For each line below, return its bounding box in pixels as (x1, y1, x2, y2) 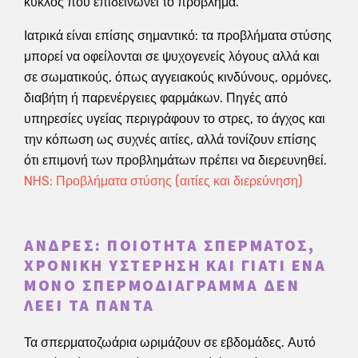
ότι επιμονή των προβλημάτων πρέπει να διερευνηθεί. (24, 152, 327, 168)
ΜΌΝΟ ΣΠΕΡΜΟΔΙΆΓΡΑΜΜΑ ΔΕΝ (24, 274, 300, 297)
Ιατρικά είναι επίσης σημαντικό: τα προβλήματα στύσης (24, 27, 332, 43)
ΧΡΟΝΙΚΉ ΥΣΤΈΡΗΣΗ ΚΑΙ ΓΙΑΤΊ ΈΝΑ (24, 254, 326, 277)
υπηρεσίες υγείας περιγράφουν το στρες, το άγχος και (24, 110, 325, 126)
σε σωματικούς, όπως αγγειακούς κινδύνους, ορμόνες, (24, 69, 332, 85)
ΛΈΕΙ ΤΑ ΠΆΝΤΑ (24, 294, 155, 317)
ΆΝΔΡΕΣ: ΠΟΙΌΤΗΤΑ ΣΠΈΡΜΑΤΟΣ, (24, 234, 316, 257)
